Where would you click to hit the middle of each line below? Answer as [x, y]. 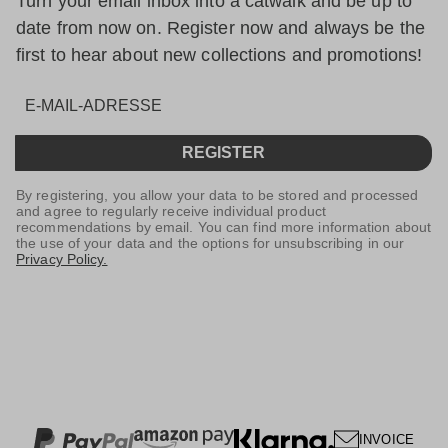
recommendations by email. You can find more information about [224, 227]
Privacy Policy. [62, 259]
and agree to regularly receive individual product [171, 211]
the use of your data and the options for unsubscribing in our [210, 243]
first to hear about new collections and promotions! [219, 55]
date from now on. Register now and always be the [220, 28]
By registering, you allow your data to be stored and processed [217, 195]
